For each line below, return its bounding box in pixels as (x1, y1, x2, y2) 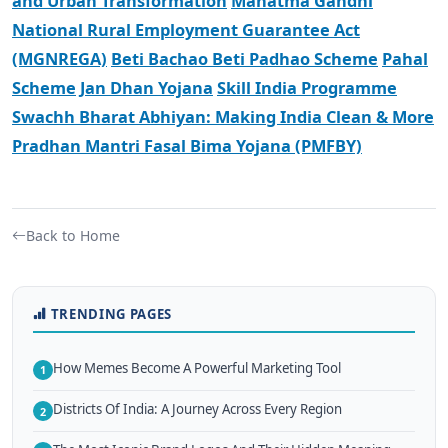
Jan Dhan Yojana (80, 75, 213, 99)
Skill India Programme (217, 75, 397, 99)
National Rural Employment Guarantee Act (12, 17, 360, 41)
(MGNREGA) (12, 46, 107, 70)
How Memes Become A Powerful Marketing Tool (53, 358, 341, 377)
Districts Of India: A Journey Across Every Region (53, 400, 342, 419)
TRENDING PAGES (50, 304, 172, 323)
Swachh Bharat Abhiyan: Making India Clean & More (12, 104, 434, 128)
